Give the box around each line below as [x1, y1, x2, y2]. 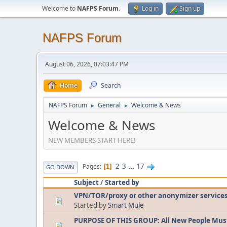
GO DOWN [46, 163, 74, 171]
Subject [74, 177, 99, 187]
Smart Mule [108, 200, 144, 210]
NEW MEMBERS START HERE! [48, 135, 139, 145]
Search [101, 81, 121, 90]
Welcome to [42, 4, 77, 13]
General [98, 101, 121, 109]
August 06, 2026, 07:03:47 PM [45, 60, 129, 68]
